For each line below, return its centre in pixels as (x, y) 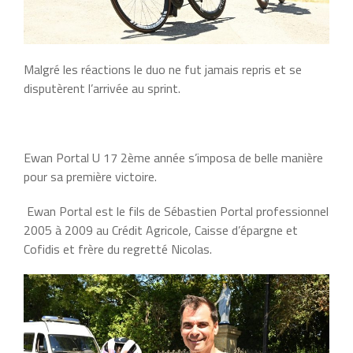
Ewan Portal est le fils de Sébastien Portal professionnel (176, 212)
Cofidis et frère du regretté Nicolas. (118, 249)
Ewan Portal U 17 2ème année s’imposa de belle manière (173, 158)
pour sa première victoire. (90, 177)
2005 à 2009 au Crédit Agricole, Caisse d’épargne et (161, 230)
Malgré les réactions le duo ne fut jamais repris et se (163, 70)
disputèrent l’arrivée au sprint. (102, 89)
